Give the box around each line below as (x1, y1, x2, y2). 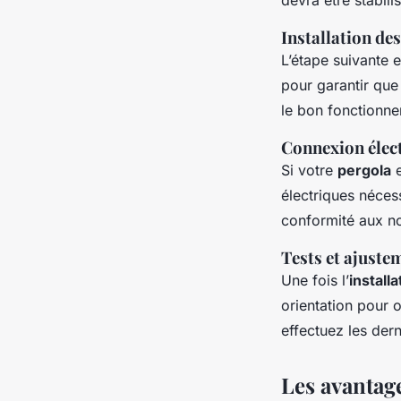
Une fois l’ (281, 270, 349, 289)
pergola (337, 160, 391, 179)
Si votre (281, 160, 337, 179)
